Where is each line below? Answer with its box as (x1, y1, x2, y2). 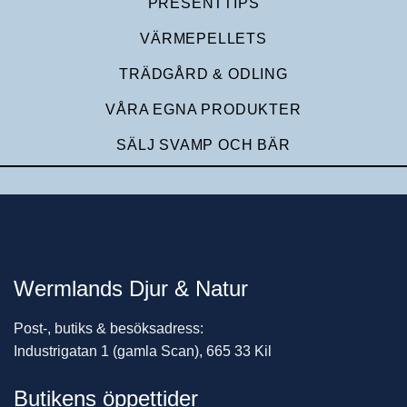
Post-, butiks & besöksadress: (14, 321, 203, 337)
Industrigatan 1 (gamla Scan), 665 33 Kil (14, 343, 272, 360)
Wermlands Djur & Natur (14, 276, 248, 302)
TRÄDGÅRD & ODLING (119, 66, 288, 83)
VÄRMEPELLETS (140, 31, 267, 47)
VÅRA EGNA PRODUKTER (105, 102, 302, 118)
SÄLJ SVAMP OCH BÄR (116, 137, 291, 154)
